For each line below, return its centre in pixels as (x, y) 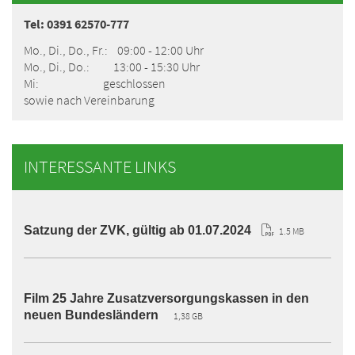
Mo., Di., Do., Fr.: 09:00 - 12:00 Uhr (114, 50)
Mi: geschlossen (95, 83)
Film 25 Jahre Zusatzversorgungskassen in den (166, 298)
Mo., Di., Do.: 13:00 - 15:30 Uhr (112, 66)
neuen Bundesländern (91, 315)
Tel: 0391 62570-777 (76, 23)
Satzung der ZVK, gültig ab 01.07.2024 (137, 230)
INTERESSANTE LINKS (100, 166)
